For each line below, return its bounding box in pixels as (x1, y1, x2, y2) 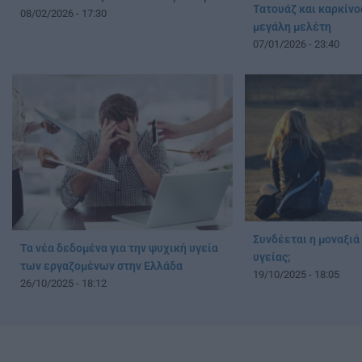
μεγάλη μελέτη (252, 20, 331, 35)
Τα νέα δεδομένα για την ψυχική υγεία (20, 242, 218, 255)
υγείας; (252, 250, 291, 265)
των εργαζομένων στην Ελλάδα (20, 259, 183, 273)
